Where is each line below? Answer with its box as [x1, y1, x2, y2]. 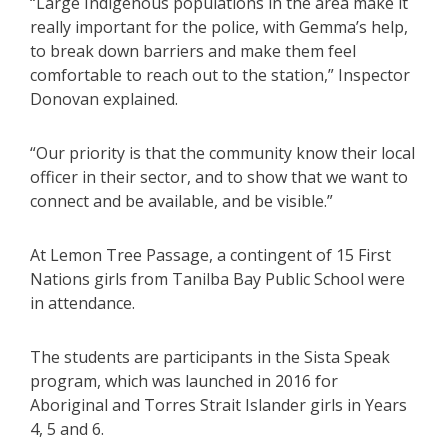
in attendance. [30, 291, 135, 314]
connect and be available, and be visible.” [30, 189, 333, 212]
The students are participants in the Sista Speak [30, 345, 390, 368]
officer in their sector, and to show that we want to [30, 165, 408, 188]
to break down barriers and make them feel [30, 39, 356, 62]
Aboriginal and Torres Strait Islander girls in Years [30, 393, 407, 416]
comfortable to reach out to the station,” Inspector [30, 63, 410, 86]
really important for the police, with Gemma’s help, [30, 15, 408, 38]
